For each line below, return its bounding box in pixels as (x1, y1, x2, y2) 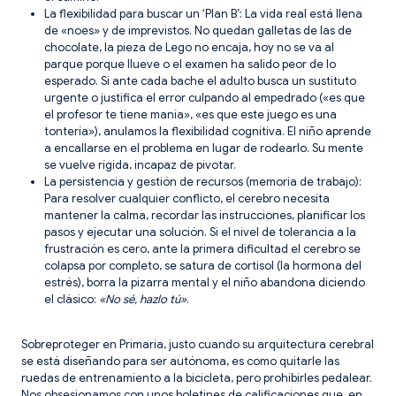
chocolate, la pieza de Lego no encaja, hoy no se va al (44, 39, 334, 55)
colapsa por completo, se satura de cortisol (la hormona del (44, 257, 362, 273)
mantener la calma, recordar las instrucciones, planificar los (44, 207, 365, 223)
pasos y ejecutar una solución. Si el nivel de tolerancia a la (44, 224, 356, 240)
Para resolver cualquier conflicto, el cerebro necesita (44, 190, 330, 206)
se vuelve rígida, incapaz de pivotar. (44, 156, 236, 172)
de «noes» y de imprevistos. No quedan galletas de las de (44, 22, 352, 38)
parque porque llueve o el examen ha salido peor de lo (44, 56, 336, 72)
